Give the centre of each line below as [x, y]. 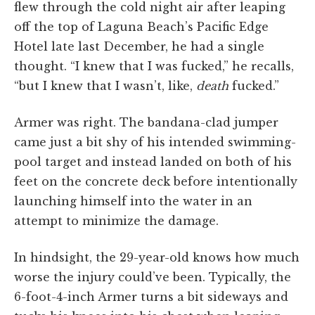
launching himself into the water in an [133, 201]
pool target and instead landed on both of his [153, 161]
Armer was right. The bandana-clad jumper [146, 122]
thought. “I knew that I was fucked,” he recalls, [154, 66]
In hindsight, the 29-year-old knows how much [157, 257]
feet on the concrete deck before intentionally [156, 181]
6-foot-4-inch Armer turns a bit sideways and [151, 296]
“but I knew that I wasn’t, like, [105, 85]
